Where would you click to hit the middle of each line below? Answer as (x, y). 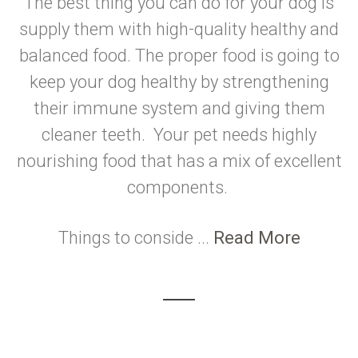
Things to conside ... (135, 238)
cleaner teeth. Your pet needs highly (179, 135)
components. (179, 187)
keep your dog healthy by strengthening (179, 82)
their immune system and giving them (179, 108)
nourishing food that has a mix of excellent (179, 161)
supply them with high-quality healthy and (179, 29)
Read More (257, 238)
